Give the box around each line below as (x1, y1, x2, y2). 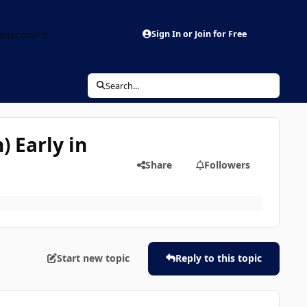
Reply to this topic (175, 251, 262, 265)
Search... (106, 79, 140, 92)
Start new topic (57, 251, 130, 265)
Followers (204, 158, 251, 171)
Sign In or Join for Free (151, 28, 247, 40)
